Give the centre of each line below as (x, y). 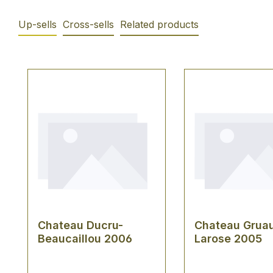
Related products (159, 24)
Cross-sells (88, 24)
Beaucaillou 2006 (85, 238)
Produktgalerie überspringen (93, 61)
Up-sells (37, 24)
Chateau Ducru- (80, 225)
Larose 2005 (228, 238)
